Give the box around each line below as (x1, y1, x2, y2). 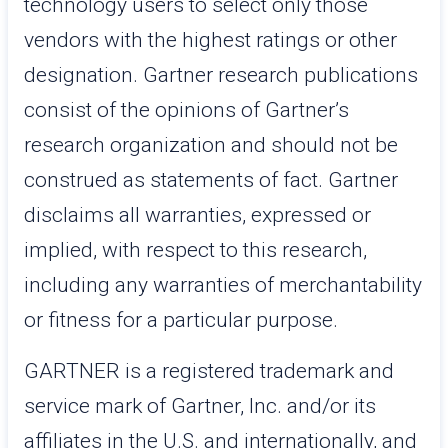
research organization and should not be (24, 133, 398, 157)
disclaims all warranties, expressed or (24, 203, 371, 227)
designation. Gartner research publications (24, 63, 418, 87)
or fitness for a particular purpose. (24, 308, 338, 332)
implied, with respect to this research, (24, 238, 367, 262)
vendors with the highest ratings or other (24, 28, 397, 52)
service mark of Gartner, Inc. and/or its (24, 394, 376, 418)
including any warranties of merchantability (24, 273, 422, 297)
